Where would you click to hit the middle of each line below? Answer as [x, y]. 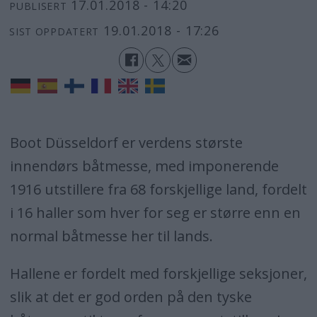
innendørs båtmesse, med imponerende [144, 166]
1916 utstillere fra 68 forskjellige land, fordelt [158, 190]
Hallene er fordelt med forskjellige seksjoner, [158, 274]
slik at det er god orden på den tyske [131, 297]
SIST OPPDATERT [54, 31]
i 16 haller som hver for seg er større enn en [155, 213]
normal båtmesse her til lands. [111, 236]
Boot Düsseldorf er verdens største [126, 143]
